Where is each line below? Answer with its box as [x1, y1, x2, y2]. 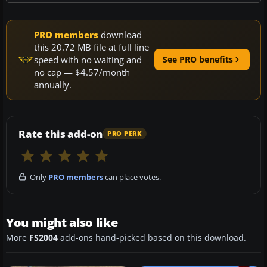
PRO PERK [107, 129, 142, 138]
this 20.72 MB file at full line [34, 41, 149, 53]
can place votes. [103, 171, 161, 182]
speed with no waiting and [34, 53, 142, 66]
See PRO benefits [163, 54, 233, 66]
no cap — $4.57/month [34, 66, 130, 78]
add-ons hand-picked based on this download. [58, 232, 246, 243]
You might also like [6, 214, 118, 231]
